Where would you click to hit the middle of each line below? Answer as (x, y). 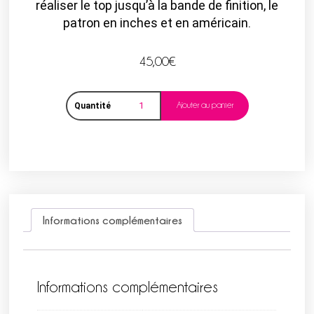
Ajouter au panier (205, 105)
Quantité (92, 106)
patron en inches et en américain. (157, 22)
